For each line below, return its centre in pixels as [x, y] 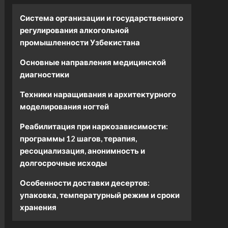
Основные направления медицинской [93, 62]
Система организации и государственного [101, 18]
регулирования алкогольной [74, 30]
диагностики [44, 74]
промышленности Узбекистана [80, 42]
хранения [38, 207]
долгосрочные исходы [63, 163]
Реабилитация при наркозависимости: [94, 126]
